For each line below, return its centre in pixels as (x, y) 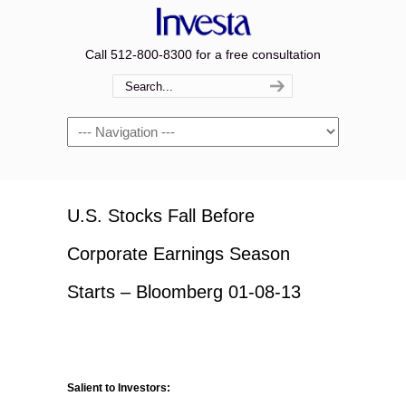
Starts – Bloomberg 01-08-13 (184, 292)
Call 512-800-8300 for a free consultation (203, 54)
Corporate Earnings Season (179, 254)
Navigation (97, 127)
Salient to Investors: (119, 388)
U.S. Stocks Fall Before (161, 216)
